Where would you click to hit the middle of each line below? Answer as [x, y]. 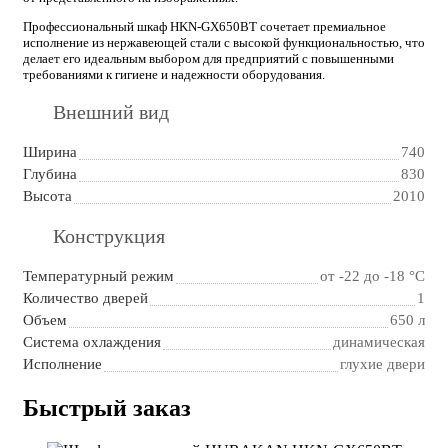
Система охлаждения [92, 341]
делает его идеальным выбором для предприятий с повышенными [208, 58]
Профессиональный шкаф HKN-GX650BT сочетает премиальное [204, 26]
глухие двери [382, 363]
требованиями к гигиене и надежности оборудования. [174, 74]
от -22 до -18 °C [372, 275]
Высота [47, 195]
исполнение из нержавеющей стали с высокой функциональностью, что [224, 42]
